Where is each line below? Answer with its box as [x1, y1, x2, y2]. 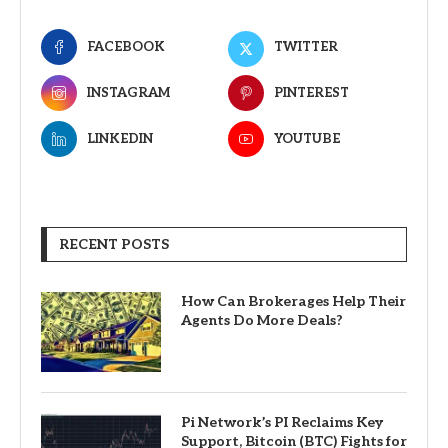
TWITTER [273, 39, 338, 56]
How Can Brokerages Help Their [181, 293, 406, 311]
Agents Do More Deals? [181, 312, 343, 330]
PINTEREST [273, 85, 349, 102]
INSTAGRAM [87, 85, 170, 102]
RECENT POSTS [59, 236, 169, 254]
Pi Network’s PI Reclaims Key [181, 414, 383, 432]
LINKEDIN [87, 131, 153, 148]
